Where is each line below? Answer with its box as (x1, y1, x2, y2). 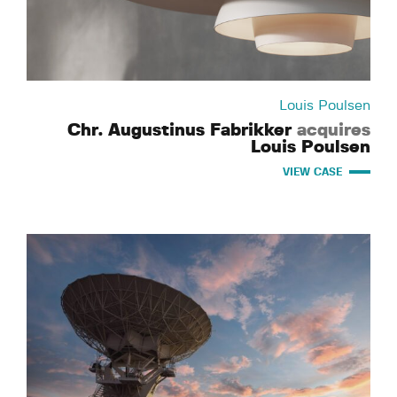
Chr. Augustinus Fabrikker (67, 121, 297, 139)
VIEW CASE (283, 166, 342, 177)
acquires (297, 121, 370, 139)
